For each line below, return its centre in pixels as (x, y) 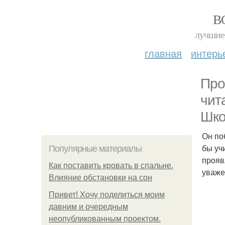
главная (163, 53)
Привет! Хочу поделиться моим (107, 195)
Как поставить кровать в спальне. (111, 165)
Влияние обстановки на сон (100, 178)
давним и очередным (88, 207)
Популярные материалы (95, 149)
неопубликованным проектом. (105, 219)
